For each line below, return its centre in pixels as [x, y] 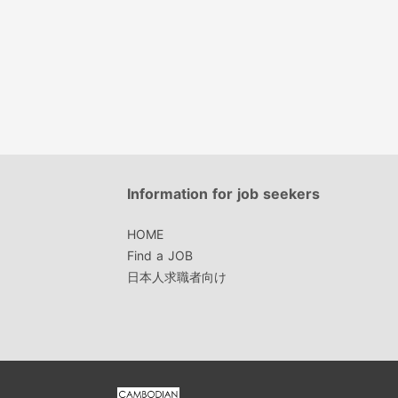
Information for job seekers [223, 193]
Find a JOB [159, 256]
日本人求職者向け [176, 277]
